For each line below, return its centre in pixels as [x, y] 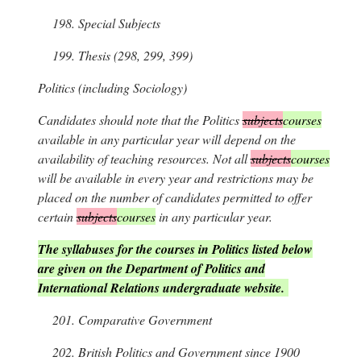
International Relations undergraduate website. [161, 288]
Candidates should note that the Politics [140, 120]
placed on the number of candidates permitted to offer [174, 197]
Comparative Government [143, 320]
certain [57, 217]
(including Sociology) [131, 88]
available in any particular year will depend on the [166, 139]
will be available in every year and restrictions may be [175, 178]
